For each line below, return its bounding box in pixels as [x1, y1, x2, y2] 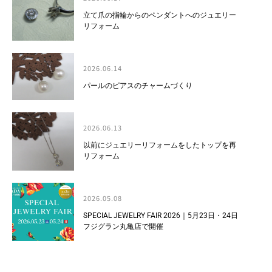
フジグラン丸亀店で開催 [83, 222, 163, 231]
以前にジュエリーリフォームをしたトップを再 [83, 140, 236, 149]
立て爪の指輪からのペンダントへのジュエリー [83, 10, 236, 19]
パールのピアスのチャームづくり [83, 81, 192, 90]
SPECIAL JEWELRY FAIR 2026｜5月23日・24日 [83, 211, 238, 220]
